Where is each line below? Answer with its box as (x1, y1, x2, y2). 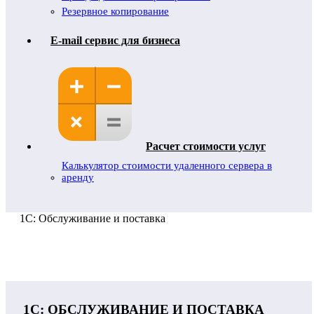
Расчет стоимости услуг (146, 140, 266, 152)
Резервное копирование (62, 6, 169, 17)
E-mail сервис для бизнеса (50, 34, 180, 46)
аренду (62, 172, 94, 183)
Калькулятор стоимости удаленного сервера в (62, 160, 272, 171)
